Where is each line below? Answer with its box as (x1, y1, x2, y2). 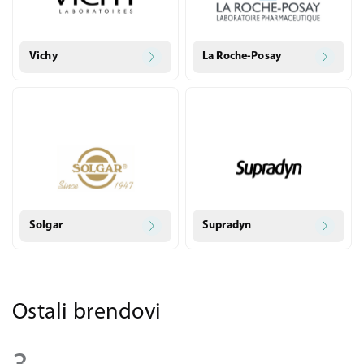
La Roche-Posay (202, 50, 281, 63)
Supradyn (202, 219, 252, 232)
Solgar (29, 219, 63, 232)
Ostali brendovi (12, 301, 162, 324)
